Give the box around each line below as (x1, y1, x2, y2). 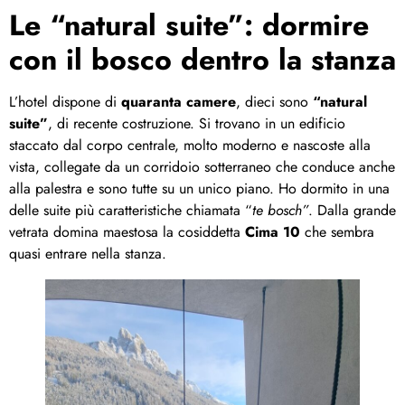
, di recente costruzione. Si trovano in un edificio (48, 113, 345, 135)
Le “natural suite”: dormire (9, 5, 369, 47)
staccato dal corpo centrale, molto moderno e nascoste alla (9, 135, 371, 156)
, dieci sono (236, 91, 313, 113)
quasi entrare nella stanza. (9, 243, 166, 265)
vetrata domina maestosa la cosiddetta (9, 221, 245, 243)
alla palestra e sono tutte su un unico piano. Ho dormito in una (9, 178, 390, 200)
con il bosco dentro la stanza (9, 39, 396, 81)
